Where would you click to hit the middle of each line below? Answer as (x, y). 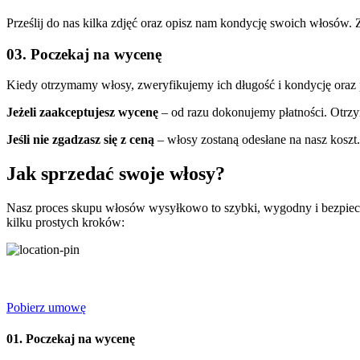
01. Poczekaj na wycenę (71, 339)
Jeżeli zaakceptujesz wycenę (82, 112)
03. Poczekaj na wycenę (84, 54)
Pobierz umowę (46, 308)
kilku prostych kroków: (65, 223)
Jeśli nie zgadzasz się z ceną (80, 140)
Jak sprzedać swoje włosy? (116, 174)
